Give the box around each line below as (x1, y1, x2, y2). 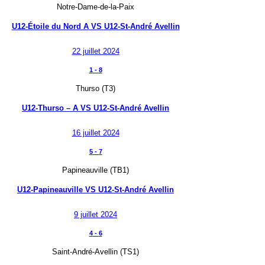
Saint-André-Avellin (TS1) (52, 247, 139, 257)
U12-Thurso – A (22, 103, 78, 112)
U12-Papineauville (17, 185, 83, 194)
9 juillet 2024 (74, 210, 117, 219)
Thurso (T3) (76, 84, 115, 93)
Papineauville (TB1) (62, 166, 129, 175)
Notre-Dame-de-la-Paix (57, 2, 134, 12)
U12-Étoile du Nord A (11, 21, 89, 31)
